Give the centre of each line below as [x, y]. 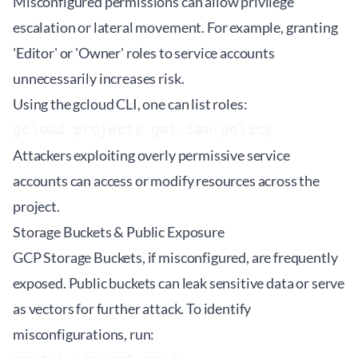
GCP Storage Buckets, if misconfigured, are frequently [175, 257]
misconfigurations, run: [84, 334]
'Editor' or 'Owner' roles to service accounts [144, 53]
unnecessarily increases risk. [99, 78]
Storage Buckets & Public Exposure [119, 232]
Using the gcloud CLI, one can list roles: [130, 104]
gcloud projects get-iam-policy [147, 129]
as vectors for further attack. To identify [132, 308]
